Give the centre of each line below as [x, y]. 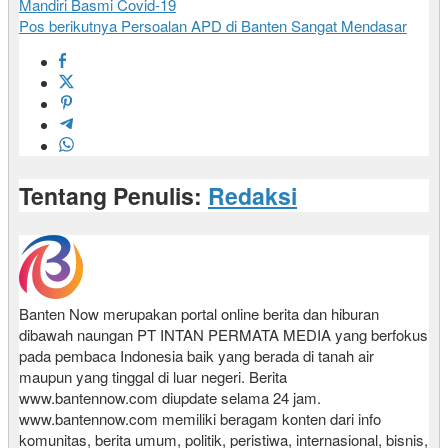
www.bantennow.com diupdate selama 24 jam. [170, 398]
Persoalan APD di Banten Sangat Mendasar [262, 26]
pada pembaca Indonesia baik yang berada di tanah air [196, 356]
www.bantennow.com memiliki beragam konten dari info [200, 419]
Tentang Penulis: [113, 196]
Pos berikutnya [68, 26]
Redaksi [252, 196]
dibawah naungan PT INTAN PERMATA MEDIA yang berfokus [223, 335]
